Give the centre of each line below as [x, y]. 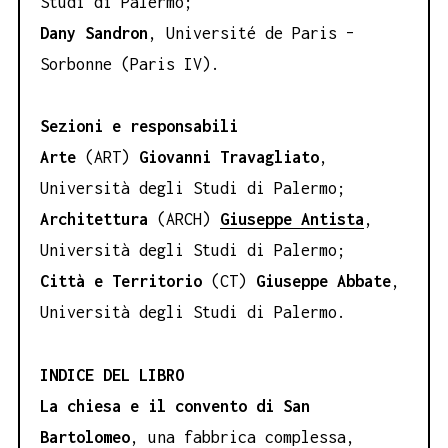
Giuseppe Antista [292, 219]
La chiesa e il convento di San [175, 405]
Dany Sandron [94, 32]
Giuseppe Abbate [323, 281]
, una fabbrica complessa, [242, 436]
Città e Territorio [121, 281]
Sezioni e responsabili [139, 126]
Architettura [94, 219]
